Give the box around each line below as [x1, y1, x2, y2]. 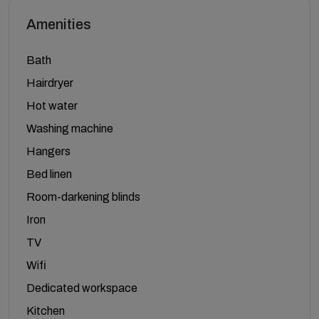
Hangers [26, 145, 70, 157]
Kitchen [26, 304, 65, 317]
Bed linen [26, 167, 72, 180]
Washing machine [26, 122, 113, 135]
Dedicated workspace [26, 281, 137, 294]
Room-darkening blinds [26, 190, 140, 203]
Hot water [26, 99, 78, 112]
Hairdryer [26, 76, 73, 89]
